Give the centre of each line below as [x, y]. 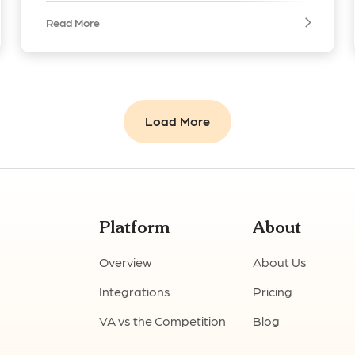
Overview [125, 262]
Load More [177, 121]
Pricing [272, 292]
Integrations [134, 292]
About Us [279, 262]
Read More [73, 23]
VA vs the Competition [162, 321]
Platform [134, 227]
